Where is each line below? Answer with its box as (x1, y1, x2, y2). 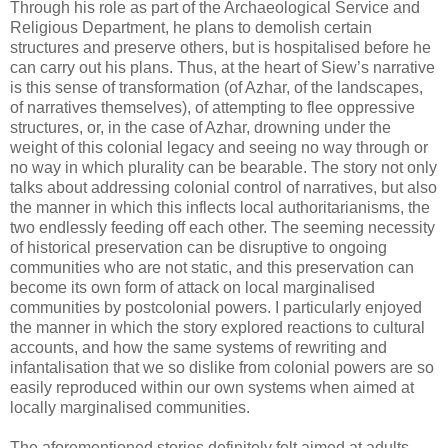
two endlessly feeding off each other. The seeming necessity (10, 219, 435, 237)
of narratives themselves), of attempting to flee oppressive (10, 99, 415, 117)
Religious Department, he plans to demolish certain (10, 19, 372, 37)
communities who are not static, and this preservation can (10, 259, 414, 277)
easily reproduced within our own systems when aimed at (10, 379, 414, 397)
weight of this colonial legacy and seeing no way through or (10, 139, 428, 157)
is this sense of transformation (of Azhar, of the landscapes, (10, 79, 423, 97)
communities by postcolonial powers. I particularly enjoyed (10, 299, 422, 317)
